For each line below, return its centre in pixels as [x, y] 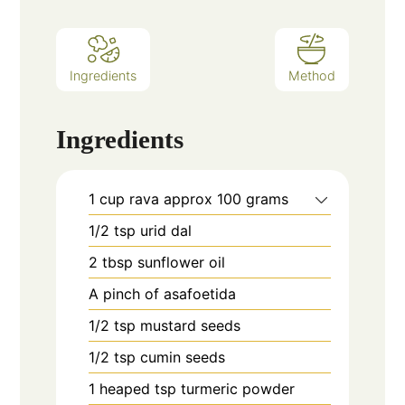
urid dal [166, 230]
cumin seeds [183, 357]
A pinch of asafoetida [163, 293]
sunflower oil [182, 262]
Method [311, 76]
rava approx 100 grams [209, 198]
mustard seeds [191, 325]
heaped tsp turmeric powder [198, 388]
